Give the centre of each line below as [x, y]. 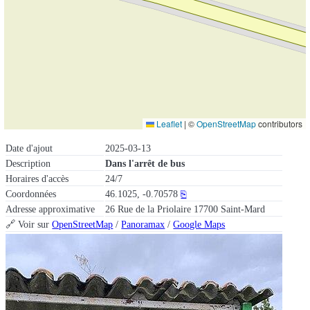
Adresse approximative [51, 209]
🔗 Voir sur [29, 225]
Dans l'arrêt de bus [145, 164]
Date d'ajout [29, 148]
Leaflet [168, 124]
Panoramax [143, 225]
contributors [279, 124]
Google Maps [199, 225]
